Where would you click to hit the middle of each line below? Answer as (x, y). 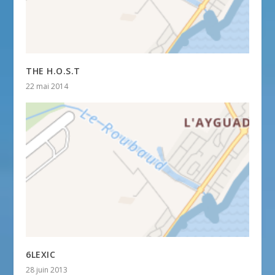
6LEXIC (41, 255)
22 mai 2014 (47, 86)
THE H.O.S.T (53, 71)
